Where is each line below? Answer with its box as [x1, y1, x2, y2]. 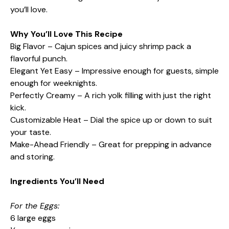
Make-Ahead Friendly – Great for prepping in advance [10, 139, 212, 150]
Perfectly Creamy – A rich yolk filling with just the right [10, 89, 211, 101]
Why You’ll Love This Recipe [10, 28, 123, 39]
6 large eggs [10, 212, 56, 223]
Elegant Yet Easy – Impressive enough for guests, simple [10, 65, 219, 76]
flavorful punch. [10, 53, 67, 64]
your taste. [10, 126, 51, 138]
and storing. [10, 151, 55, 162]
